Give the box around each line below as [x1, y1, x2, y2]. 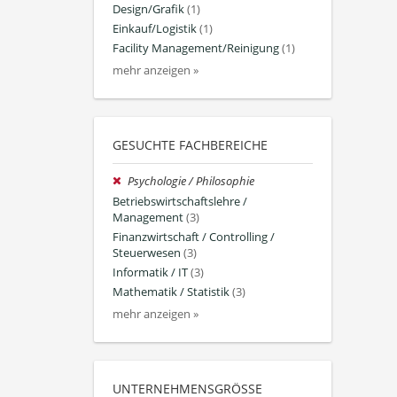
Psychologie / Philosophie [128, 174, 255, 190]
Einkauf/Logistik [113, 20, 197, 36]
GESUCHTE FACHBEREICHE [113, 136, 268, 154]
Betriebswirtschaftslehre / [113, 193, 247, 209]
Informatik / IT [113, 264, 188, 280]
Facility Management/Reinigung [113, 41, 279, 57]
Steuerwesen [113, 245, 181, 261]
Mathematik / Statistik [113, 284, 230, 300]
